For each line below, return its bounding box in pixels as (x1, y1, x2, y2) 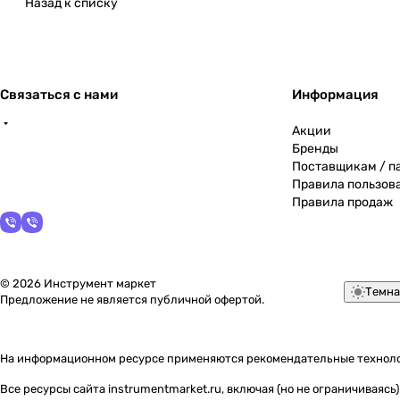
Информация (292, 87, 379, 103)
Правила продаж (292, 195, 393, 210)
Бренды (292, 141, 338, 156)
